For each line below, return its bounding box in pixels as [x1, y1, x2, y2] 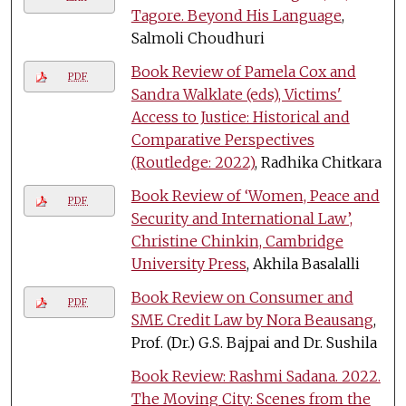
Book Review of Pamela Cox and [130, 62, 356, 81]
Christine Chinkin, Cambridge [130, 231, 343, 250]
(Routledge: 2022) [130, 152, 255, 171]
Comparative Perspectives [130, 130, 314, 149]
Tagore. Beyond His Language [130, 5, 342, 24]
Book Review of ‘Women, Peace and [130, 186, 380, 205]
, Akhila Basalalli [246, 254, 360, 273]
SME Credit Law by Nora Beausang [130, 310, 373, 329]
